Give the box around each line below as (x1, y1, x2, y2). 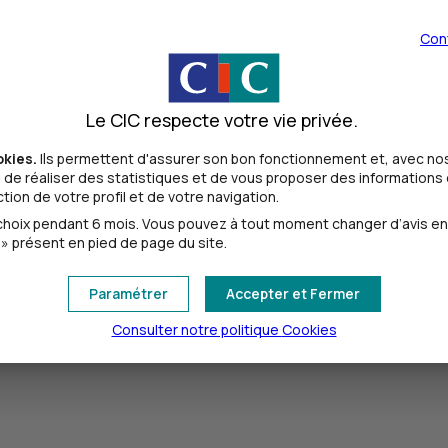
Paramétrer (88, 283, 168, 303)
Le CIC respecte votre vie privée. (86, 107, 358, 132)
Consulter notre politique (111, 319, 282, 339)
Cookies (281, 319, 337, 339)
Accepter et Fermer (225, 283, 360, 303)
